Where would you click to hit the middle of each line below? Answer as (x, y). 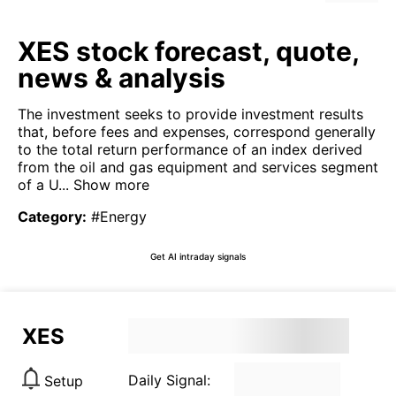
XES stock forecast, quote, (188, 51)
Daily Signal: (169, 380)
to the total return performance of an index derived (190, 149)
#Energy (119, 217)
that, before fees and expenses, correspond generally (197, 132)
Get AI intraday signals (198, 256)
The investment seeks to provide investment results (190, 114)
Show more (109, 185)
